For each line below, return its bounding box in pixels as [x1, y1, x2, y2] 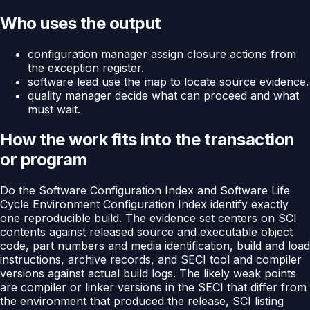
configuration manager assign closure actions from [28, 46, 296, 61]
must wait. [28, 102, 80, 116]
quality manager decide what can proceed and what [28, 88, 299, 102]
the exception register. [28, 60, 144, 75]
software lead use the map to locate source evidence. [28, 74, 309, 89]
